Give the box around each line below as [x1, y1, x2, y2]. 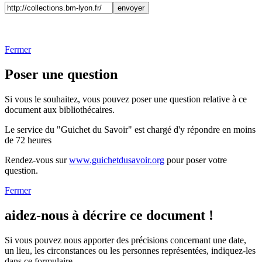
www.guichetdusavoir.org [69, 154, 164, 165]
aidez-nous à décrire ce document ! [5, 207, 213, 223]
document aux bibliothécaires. [5, 104, 115, 115]
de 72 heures [5, 135, 51, 145]
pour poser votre [164, 154, 227, 165]
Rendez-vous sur [5, 154, 69, 165]
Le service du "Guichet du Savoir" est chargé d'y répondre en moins [5, 124, 256, 135]
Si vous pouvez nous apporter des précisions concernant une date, [5, 235, 246, 245]
